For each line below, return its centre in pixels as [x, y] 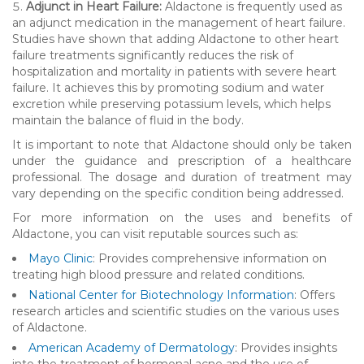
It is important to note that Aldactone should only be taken [182, 144]
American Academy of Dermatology [132, 347]
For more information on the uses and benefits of [182, 217]
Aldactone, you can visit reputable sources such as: [155, 234]
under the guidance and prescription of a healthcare [182, 160]
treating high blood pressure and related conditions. [158, 274]
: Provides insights [286, 347]
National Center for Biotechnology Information [161, 295]
